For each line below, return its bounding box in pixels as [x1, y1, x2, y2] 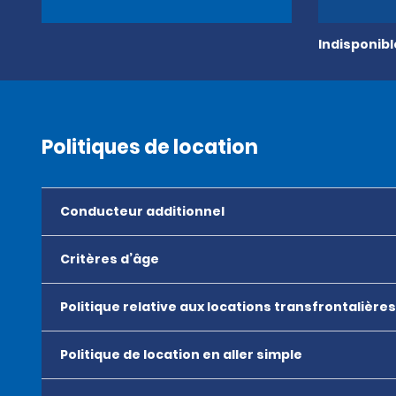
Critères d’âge [60, 250, 159, 268]
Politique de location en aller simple [60, 346, 302, 363]
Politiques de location [42, 133, 258, 161]
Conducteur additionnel [60, 202, 225, 220]
